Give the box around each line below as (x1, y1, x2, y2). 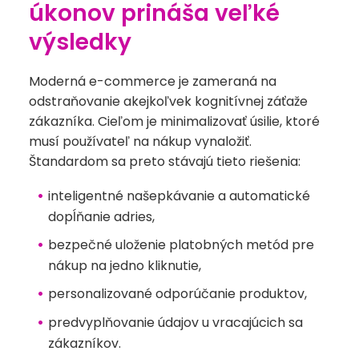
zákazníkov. (48, 334, 121, 353)
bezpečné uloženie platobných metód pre (47, 236, 314, 255)
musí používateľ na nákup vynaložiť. (29, 132, 252, 151)
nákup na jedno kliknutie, (48, 256, 201, 276)
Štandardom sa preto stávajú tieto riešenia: (29, 152, 301, 171)
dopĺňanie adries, (48, 208, 155, 227)
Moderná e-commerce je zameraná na (29, 72, 276, 91)
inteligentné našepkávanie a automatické (47, 187, 310, 206)
